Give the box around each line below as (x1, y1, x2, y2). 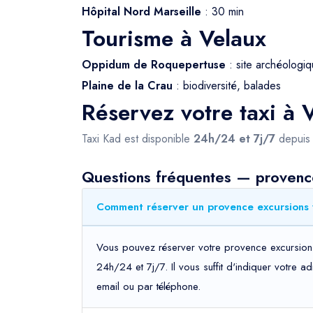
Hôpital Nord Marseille (82, 3, 201, 20)
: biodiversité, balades (173, 78, 281, 94)
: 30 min (201, 3, 244, 20)
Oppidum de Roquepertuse (82, 57, 226, 73)
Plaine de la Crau (82, 78, 173, 94)
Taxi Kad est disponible (82, 131, 194, 147)
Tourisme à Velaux (82, 22, 266, 54)
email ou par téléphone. (96, 279, 201, 294)
